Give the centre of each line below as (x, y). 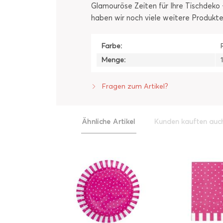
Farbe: (112, 46)
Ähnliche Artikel (109, 122)
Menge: (113, 60)
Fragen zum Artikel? (134, 86)
